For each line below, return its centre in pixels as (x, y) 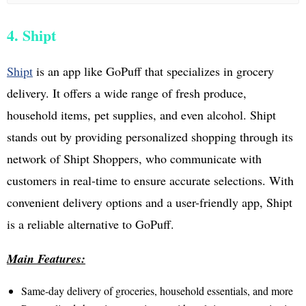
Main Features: (46, 258)
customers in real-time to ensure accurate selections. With (150, 180)
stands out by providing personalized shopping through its (150, 136)
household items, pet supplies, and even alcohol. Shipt (141, 114)
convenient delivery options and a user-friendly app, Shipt (150, 202)
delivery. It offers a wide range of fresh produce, (127, 93)
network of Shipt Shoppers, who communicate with (134, 158)
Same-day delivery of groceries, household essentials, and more (157, 290)
